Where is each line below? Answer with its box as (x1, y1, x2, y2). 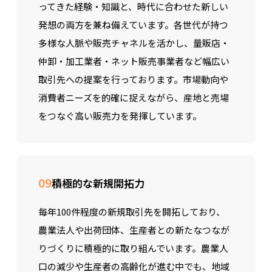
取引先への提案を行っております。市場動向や (38, 73, 228, 86)
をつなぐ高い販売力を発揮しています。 (38, 109, 202, 122)
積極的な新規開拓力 (51, 175, 144, 191)
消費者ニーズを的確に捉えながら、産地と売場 (38, 91, 229, 104)
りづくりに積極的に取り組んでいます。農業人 (38, 242, 228, 254)
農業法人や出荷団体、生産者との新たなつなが (38, 223, 229, 236)
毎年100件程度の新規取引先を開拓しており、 (38, 205, 225, 218)
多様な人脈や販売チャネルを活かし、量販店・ (38, 36, 229, 49)
